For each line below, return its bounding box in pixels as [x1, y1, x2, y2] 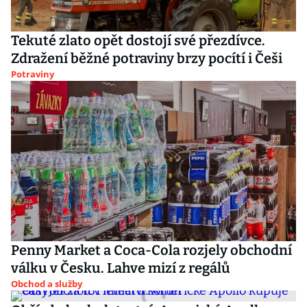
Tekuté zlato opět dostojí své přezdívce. [11, 32, 265, 49]
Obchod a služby [11, 278, 82, 290]
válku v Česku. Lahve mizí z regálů [11, 260, 230, 276]
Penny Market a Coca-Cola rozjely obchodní [11, 242, 292, 258]
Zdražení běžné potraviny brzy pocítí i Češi [11, 50, 282, 66]
